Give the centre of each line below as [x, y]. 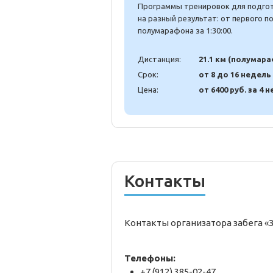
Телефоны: [150, 258]
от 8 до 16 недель [235, 75]
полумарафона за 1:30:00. [185, 30]
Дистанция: [159, 59]
